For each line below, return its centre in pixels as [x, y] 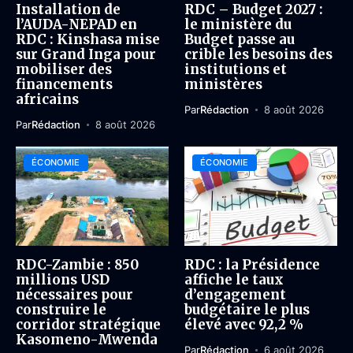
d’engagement [235, 295]
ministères [223, 85]
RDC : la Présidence [252, 265]
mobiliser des [64, 70]
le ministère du [238, 25]
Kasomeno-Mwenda [87, 340]
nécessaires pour [74, 295]
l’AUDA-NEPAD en [76, 25]
